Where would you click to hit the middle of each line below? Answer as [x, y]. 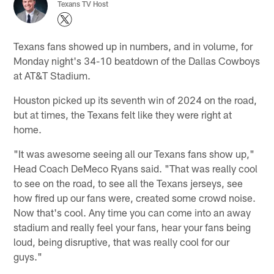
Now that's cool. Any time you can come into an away [132, 212]
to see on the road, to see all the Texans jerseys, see [128, 183]
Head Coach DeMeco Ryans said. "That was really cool [136, 168]
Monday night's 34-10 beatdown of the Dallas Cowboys [137, 60]
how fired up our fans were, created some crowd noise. [135, 197]
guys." [28, 256]
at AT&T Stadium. [52, 75]
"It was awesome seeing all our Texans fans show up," [134, 153]
